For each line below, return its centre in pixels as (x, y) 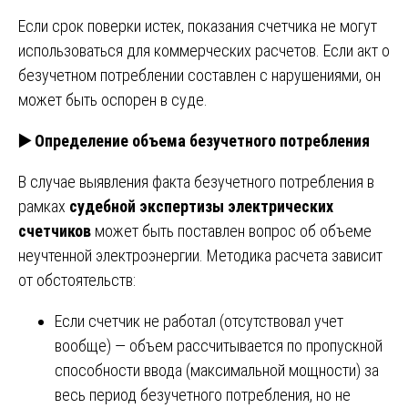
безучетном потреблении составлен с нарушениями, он (199, 75)
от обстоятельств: (77, 280)
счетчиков (55, 230)
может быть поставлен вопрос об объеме (231, 230)
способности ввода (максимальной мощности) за (217, 370)
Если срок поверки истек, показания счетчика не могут (198, 25)
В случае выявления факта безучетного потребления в (196, 181)
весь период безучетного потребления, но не (203, 394)
